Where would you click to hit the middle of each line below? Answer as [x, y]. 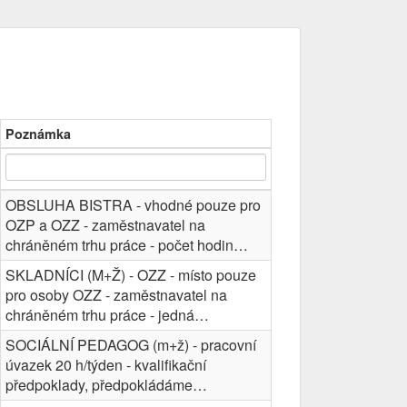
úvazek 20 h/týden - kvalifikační [106, 365]
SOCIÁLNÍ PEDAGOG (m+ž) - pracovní [131, 345]
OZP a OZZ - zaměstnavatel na [105, 225]
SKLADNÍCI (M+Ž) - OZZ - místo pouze [131, 275]
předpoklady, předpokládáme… [106, 385]
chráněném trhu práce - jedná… [107, 315]
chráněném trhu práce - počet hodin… [127, 245]
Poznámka [38, 134]
